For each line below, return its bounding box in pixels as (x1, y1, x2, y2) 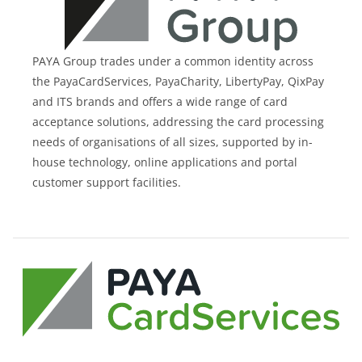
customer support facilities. (32, 174, 181, 190)
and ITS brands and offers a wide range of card (32, 93, 288, 109)
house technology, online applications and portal (32, 154, 297, 170)
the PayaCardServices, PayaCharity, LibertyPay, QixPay (32, 73, 324, 89)
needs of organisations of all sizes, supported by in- (32, 133, 313, 149)
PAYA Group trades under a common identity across (32, 53, 314, 69)
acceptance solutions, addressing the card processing (32, 113, 324, 129)
